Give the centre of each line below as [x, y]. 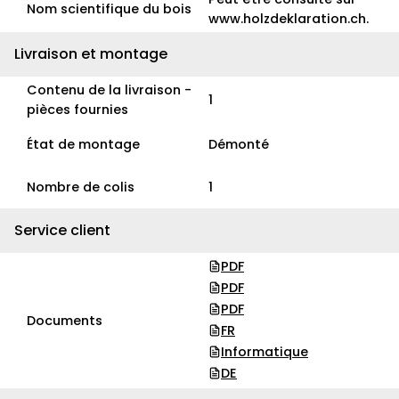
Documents [65, 321]
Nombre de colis [81, 187]
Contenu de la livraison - [109, 90]
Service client [62, 230]
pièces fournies [77, 110]
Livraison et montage [91, 53]
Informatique [265, 352]
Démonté [239, 144]
